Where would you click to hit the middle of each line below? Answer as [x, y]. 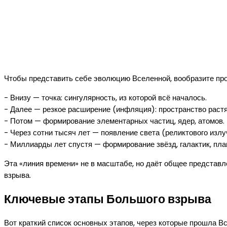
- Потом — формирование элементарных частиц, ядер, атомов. [114, 121]
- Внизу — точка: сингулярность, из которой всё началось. [105, 98]
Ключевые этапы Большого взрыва [108, 199]
